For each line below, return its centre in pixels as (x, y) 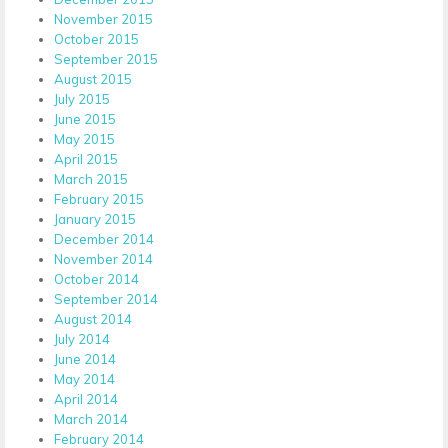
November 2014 (103, 258)
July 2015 (82, 98)
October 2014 (96, 278)
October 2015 (96, 38)
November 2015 (103, 18)
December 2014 (104, 238)
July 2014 (82, 338)
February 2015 (99, 198)
